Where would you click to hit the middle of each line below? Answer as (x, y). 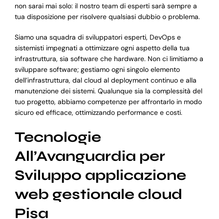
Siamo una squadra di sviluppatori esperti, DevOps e (98, 37)
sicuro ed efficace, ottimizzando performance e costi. (98, 113)
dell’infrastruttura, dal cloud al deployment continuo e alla (105, 80)
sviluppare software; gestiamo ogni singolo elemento (97, 70)
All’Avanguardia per (90, 156)
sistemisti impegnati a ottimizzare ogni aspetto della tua (102, 48)
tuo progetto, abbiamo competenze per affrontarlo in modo (108, 102)
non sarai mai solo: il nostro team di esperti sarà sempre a (106, 6)
